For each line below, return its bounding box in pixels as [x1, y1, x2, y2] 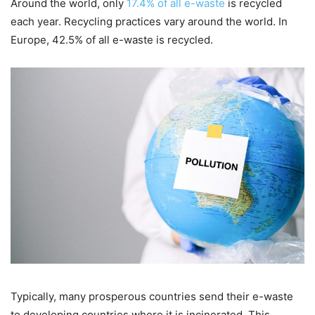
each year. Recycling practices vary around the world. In [11, 15, 288, 29]
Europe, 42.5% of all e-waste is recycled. [11, 33, 213, 47]
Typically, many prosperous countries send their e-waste [11, 289, 293, 303]
